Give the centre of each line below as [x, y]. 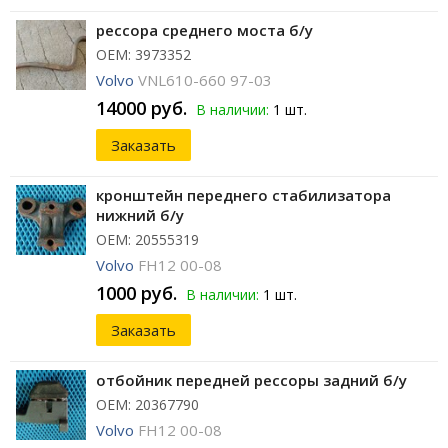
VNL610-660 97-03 [205, 80]
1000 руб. [136, 293]
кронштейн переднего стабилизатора [243, 195]
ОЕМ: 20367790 [147, 405]
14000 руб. [141, 108]
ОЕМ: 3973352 [143, 55]
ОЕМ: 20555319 [147, 240]
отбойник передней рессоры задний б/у [251, 380]
